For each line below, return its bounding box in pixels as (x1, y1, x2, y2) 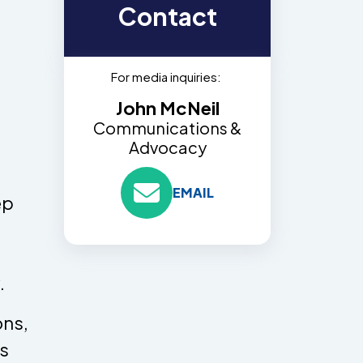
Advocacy (128, 136, 207, 157)
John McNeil (115, 96, 220, 119)
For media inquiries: (111, 68, 224, 84)
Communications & (93, 117, 241, 138)
